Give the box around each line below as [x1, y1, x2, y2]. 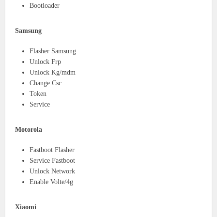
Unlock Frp [30, 58, 62, 65]
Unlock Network [30, 167, 76, 175]
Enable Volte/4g [30, 178, 74, 186]
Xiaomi [15, 203, 37, 211]
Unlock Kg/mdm [30, 68, 76, 76]
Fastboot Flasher [30, 146, 75, 154]
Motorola [15, 125, 43, 133]
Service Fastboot [30, 156, 76, 164]
